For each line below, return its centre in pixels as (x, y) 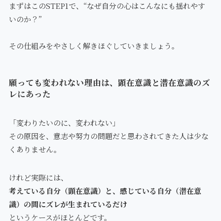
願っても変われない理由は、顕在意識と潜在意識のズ (109, 82)
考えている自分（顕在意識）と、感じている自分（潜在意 (105, 190)
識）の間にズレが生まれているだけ (68, 204)
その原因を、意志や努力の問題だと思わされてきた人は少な (109, 136)
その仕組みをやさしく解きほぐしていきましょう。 (94, 46)
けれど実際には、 (38, 177)
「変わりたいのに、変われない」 (64, 122)
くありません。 (35, 149)
